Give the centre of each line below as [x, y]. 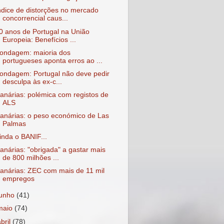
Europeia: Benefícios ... [39, 39]
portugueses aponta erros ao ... [52, 60]
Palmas [14, 124]
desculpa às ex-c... [32, 81]
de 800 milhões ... [30, 158]
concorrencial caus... [35, 18]
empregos [18, 179]
